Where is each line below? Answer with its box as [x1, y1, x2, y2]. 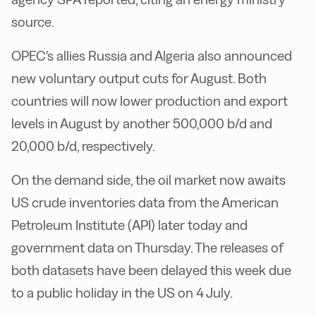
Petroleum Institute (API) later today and [11, 217, 248, 233]
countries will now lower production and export [11, 93, 288, 109]
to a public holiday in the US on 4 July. [11, 285, 233, 300]
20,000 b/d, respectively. [11, 138, 155, 154]
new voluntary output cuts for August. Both [11, 71, 267, 86]
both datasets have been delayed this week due [11, 262, 291, 278]
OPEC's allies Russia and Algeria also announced [11, 48, 292, 63]
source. [11, 14, 54, 30]
